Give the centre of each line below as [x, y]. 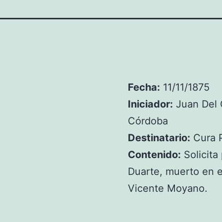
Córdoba [148, 121]
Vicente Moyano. [168, 188]
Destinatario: [159, 138]
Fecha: [144, 87]
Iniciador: [151, 104]
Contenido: [155, 155]
